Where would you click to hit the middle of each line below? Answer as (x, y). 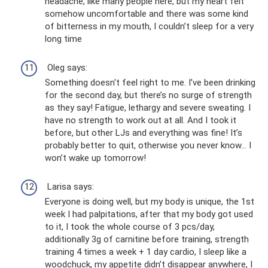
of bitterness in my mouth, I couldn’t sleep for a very (149, 27)
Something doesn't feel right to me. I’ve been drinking (150, 83)
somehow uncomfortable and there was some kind (147, 14)
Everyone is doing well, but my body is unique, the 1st (150, 202)
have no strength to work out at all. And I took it (141, 121)
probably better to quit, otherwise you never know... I (148, 146)
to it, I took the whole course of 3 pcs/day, (130, 227)
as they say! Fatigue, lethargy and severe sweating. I (148, 108)
